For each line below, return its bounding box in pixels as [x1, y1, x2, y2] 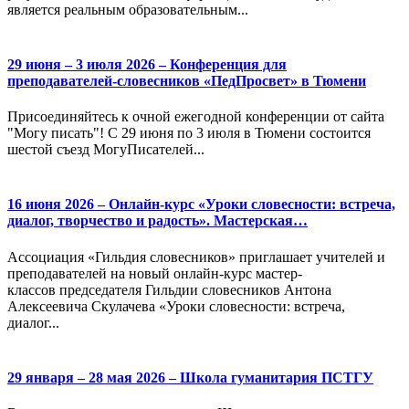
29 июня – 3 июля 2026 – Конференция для [7, 56, 287, 72]
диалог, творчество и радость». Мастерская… [7, 213, 308, 229]
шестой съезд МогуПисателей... [7, 142, 204, 158]
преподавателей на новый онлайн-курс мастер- [7, 265, 302, 281]
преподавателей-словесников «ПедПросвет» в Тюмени [7, 72, 366, 89]
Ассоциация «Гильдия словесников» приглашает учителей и [7, 248, 385, 265]
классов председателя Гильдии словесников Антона [7, 281, 331, 298]
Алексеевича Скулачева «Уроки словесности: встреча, [7, 298, 345, 314]
